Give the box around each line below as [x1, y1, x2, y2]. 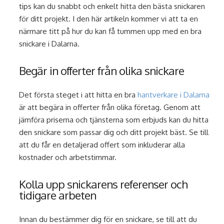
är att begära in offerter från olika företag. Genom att [19, 102, 201, 112]
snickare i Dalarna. [19, 39, 80, 49]
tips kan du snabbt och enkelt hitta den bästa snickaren [19, 1, 205, 11]
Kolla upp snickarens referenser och [19, 177, 188, 191]
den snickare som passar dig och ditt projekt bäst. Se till [19, 127, 209, 137]
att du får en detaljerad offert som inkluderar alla [19, 140, 185, 150]
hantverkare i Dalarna [137, 90, 210, 100]
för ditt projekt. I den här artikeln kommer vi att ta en [19, 14, 198, 24]
